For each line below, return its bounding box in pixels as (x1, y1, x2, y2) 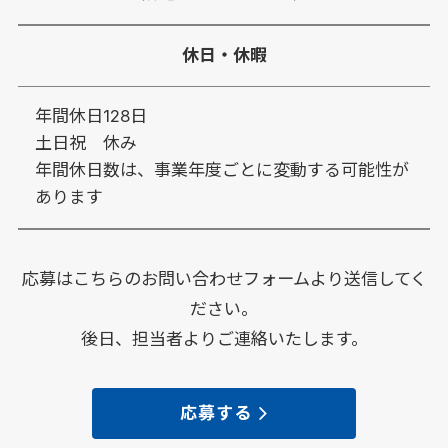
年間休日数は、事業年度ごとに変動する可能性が (34, 160, 409, 181)
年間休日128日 (34, 106, 147, 127)
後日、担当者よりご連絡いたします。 (80, 329, 368, 350)
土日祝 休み (34, 133, 137, 154)
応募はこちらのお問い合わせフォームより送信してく (21, 269, 427, 290)
